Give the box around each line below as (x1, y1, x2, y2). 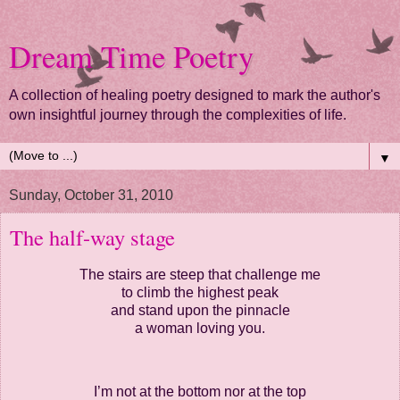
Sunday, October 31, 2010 (9, 187, 173, 203)
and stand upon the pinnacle (110, 302, 290, 318)
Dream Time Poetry (9, 36, 254, 77)
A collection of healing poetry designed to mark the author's (9, 87, 380, 103)
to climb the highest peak (121, 284, 279, 300)
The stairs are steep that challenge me (79, 266, 321, 282)
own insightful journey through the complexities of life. (9, 107, 346, 122)
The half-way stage (10, 222, 175, 252)
